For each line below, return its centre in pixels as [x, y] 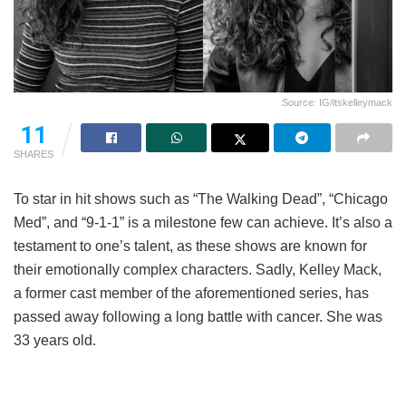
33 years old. [55, 340]
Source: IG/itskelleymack [337, 102]
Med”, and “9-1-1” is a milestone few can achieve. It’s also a [203, 222]
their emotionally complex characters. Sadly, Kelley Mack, [198, 269]
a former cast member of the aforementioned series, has [191, 293]
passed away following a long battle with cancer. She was [198, 316]
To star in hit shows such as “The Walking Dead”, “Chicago [201, 198]
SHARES [34, 154]
